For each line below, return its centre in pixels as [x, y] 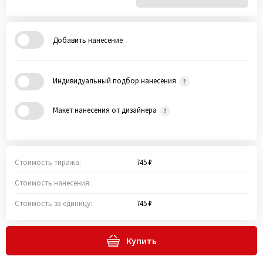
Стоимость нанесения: [53, 183]
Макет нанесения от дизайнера [106, 110]
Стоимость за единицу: [53, 203]
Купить [141, 241]
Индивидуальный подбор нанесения [115, 81]
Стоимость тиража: [48, 162]
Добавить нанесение [88, 40]
